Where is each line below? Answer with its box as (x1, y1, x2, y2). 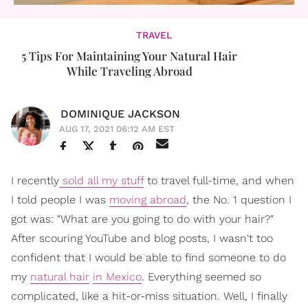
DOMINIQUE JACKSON (60, 107, 180, 120)
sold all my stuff (59, 174, 144, 187)
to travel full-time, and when (144, 174, 294, 187)
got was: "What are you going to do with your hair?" (11, 212, 274, 225)
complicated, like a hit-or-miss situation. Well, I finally (11, 289, 287, 302)
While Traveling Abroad (66, 63, 192, 78)
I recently (11, 174, 59, 187)
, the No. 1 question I (186, 193, 291, 206)
